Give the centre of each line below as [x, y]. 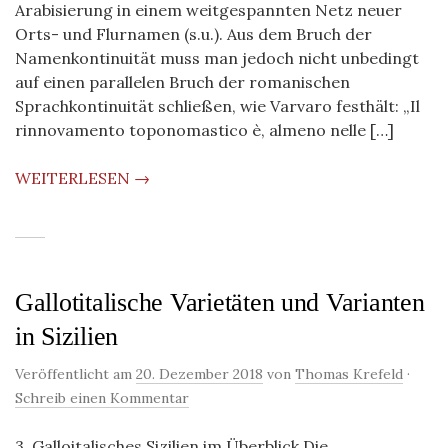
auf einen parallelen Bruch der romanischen [182, 82]
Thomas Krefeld [349, 374]
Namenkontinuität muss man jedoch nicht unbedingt [217, 58]
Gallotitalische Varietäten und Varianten [220, 302]
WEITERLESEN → [82, 178]
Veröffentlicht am [75, 374]
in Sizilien [67, 336]
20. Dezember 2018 [199, 374]
